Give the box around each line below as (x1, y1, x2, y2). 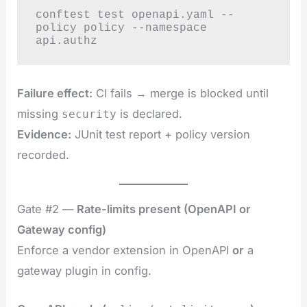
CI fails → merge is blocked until (93, 86, 269, 101)
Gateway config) (17, 222, 107, 236)
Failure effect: (17, 86, 93, 101)
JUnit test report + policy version (71, 127, 251, 142)
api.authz (35, 34, 97, 47)
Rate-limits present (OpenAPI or (77, 201, 251, 216)
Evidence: (17, 127, 72, 142)
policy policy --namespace (35, 21, 207, 34)
